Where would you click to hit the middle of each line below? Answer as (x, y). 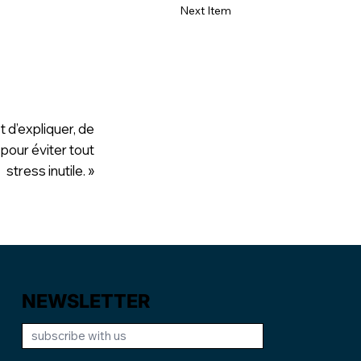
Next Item (206, 11)
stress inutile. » (50, 170)
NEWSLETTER (86, 301)
